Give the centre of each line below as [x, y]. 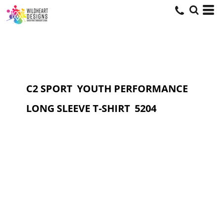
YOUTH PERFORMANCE [132, 89]
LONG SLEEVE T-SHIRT [78, 108]
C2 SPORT [49, 89]
